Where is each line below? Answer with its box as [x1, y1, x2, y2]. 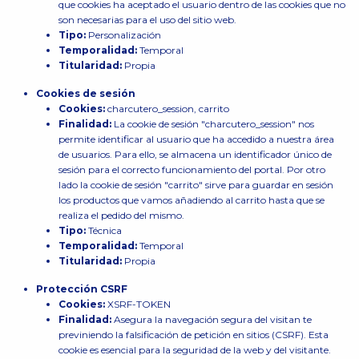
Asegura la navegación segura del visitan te [113, 313, 312, 325]
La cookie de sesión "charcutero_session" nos [113, 118, 314, 130]
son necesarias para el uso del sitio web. [58, 14, 236, 26]
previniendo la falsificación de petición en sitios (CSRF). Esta [58, 329, 329, 341]
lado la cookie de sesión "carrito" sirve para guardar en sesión [58, 179, 333, 191]
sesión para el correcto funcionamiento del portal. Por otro [58, 163, 325, 175]
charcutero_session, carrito [107, 103, 229, 115]
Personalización [87, 29, 161, 41]
